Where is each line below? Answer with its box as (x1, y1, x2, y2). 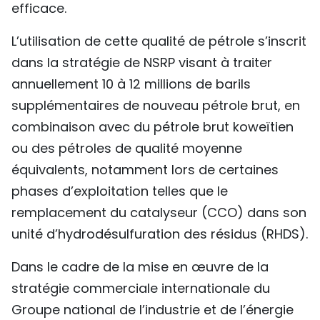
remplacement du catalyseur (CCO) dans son (11, 203, 306, 221)
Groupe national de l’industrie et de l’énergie (11, 300, 294, 319)
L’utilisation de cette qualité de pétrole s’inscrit (11, 31, 306, 50)
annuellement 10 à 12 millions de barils (11, 74, 251, 93)
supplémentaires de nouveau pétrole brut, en (11, 96, 300, 114)
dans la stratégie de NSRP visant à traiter (11, 53, 272, 71)
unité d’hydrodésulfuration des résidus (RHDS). (11, 224, 308, 243)
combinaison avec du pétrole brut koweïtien (11, 117, 294, 136)
